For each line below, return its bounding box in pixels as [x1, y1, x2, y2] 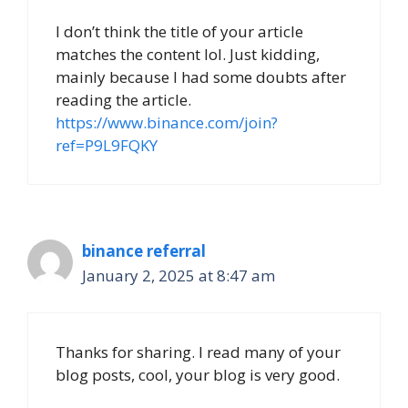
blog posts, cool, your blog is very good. [56, 364, 340, 386]
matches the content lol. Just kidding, [56, 43, 320, 65]
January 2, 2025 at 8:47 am [82, 264, 275, 286]
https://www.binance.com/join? [56, 111, 278, 133]
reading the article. [56, 88, 191, 110]
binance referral [82, 240, 206, 261]
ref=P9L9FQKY [56, 134, 158, 156]
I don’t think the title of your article [56, 20, 303, 42]
